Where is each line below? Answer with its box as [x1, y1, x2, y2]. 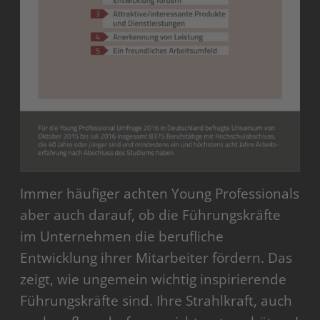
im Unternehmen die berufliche [20, 226, 224, 246]
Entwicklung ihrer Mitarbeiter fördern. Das [20, 248, 293, 267]
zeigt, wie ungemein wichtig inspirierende [20, 269, 287, 289]
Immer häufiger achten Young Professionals [20, 184, 300, 203]
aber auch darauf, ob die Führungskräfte [20, 205, 281, 224]
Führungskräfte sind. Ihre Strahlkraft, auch [20, 291, 293, 310]
